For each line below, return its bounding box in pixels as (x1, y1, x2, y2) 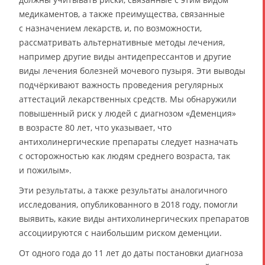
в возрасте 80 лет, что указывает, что (19, 122, 172, 134)
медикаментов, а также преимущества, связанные (19, 8, 225, 20)
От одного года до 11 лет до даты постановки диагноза (19, 247, 243, 259)
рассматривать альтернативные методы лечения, (19, 37, 225, 49)
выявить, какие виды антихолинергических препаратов (19, 213, 249, 225)
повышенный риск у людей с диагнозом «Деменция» (19, 108, 236, 119)
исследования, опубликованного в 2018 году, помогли (19, 199, 238, 211)
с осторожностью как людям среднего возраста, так (19, 150, 230, 162)
